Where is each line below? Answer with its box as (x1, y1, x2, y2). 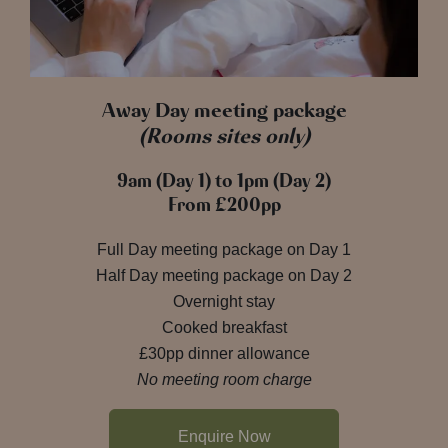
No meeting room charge (136, 370, 312, 388)
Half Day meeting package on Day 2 (96, 266, 352, 284)
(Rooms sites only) (138, 121, 310, 150)
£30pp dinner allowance (138, 344, 310, 362)
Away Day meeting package (101, 95, 347, 124)
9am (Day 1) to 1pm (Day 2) (117, 167, 331, 194)
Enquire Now (177, 427, 271, 445)
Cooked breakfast (161, 318, 287, 336)
